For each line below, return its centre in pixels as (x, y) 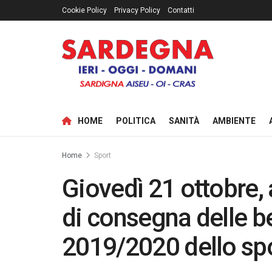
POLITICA (136, 121)
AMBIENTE (234, 121)
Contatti (181, 10)
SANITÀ (184, 121)
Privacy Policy (137, 10)
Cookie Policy (84, 10)
